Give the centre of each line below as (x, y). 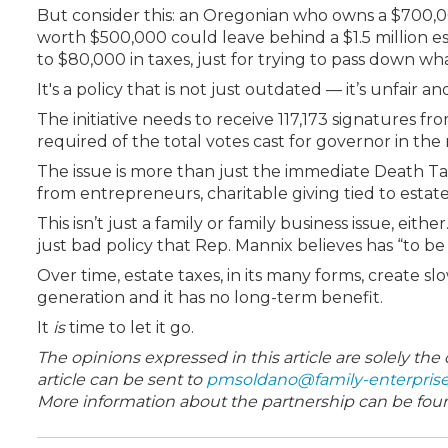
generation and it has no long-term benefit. (210, 297)
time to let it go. (129, 327)
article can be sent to (121, 379)
